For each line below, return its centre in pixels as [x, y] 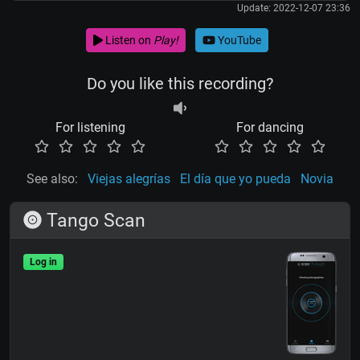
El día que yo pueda [235, 179]
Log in [43, 262]
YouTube [238, 40]
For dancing [270, 128]
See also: [52, 179]
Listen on [128, 40]
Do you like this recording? [180, 84]
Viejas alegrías [129, 179]
